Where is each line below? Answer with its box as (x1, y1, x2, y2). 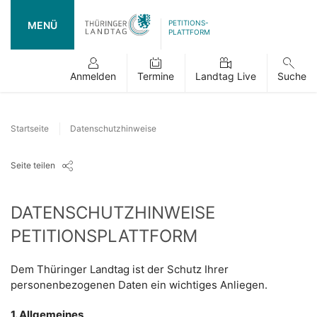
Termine (137, 70, 174, 82)
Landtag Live (195, 70, 256, 82)
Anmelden (70, 70, 116, 82)
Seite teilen (11, 159, 55, 171)
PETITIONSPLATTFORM (11, 226, 197, 246)
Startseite (11, 123, 49, 134)
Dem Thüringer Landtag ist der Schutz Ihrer (11, 263, 229, 276)
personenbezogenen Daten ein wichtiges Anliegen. (11, 278, 267, 292)
